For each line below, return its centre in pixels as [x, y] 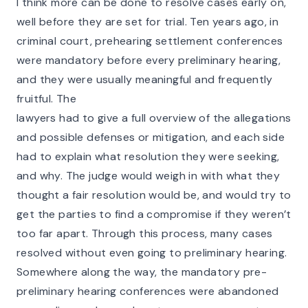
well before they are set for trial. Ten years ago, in [148, 22]
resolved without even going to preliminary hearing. [152, 253]
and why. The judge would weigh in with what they [148, 176]
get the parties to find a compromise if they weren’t [154, 214]
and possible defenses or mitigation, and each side [151, 137]
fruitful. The [47, 99]
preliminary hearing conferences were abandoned [148, 291]
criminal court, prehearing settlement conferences [150, 41]
